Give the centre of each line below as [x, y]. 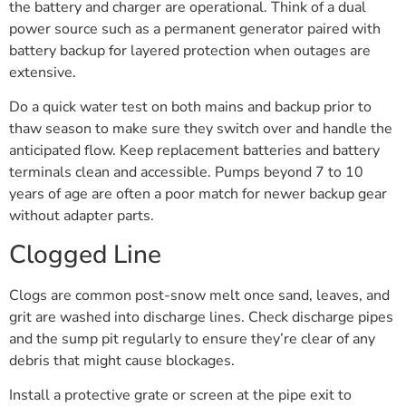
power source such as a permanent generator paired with [195, 29]
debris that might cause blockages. [122, 360]
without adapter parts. [82, 216]
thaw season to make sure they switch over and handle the [201, 129]
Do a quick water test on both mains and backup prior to [190, 107]
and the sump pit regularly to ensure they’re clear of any [192, 338]
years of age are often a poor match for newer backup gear [198, 194]
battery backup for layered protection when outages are [190, 50]
